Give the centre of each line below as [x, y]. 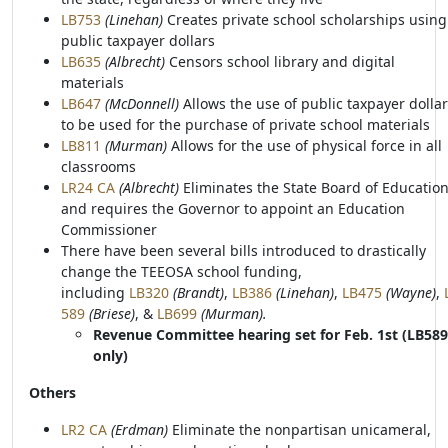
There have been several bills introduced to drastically [243, 250]
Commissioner [109, 229]
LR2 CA [86, 429]
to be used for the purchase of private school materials [245, 124]
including [95, 292]
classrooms [98, 166]
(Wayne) [411, 292]
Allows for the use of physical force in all [306, 145]
